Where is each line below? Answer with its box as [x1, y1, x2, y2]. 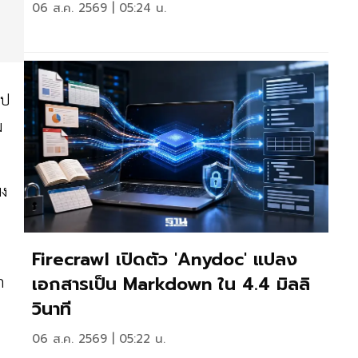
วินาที [32, 296, 71, 322]
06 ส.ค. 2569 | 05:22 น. [32, 330, 165, 348]
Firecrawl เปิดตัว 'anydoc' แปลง [32, 246, 297, 272]
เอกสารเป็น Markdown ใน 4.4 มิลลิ [32, 271, 310, 297]
